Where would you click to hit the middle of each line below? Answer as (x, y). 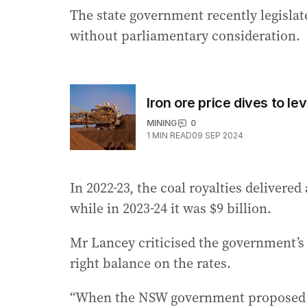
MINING (162, 123)
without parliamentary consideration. (185, 36)
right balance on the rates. (150, 263)
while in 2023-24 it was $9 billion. (171, 209)
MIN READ (172, 136)
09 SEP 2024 (218, 136)
